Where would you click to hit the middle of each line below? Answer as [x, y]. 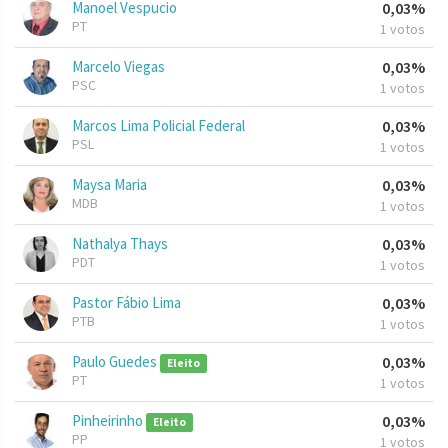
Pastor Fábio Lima [126, 303]
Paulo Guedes [116, 362]
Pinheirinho [109, 421]
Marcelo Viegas [118, 67]
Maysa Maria [109, 185]
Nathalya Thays [120, 244]
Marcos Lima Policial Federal [158, 126]
